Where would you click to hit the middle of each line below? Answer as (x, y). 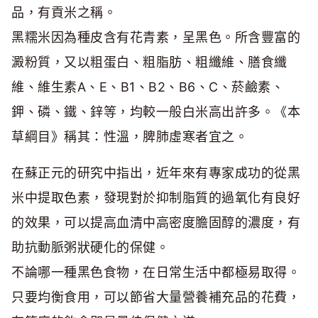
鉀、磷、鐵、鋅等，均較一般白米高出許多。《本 (156, 112)
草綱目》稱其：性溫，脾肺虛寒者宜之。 (130, 137)
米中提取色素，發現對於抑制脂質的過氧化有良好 (156, 198)
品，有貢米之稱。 (64, 13)
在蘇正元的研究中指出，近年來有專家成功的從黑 (156, 173)
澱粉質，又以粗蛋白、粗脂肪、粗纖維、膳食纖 (149, 62)
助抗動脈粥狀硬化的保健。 (90, 248)
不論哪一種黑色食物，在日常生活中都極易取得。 (156, 273)
